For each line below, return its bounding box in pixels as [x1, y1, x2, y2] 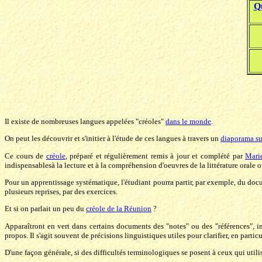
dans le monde [166, 117, 211, 126]
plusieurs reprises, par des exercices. [5, 187, 118, 196]
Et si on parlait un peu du [5, 204, 86, 213]
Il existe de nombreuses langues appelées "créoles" [5, 117, 166, 126]
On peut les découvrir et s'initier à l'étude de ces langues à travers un [5, 134, 220, 143]
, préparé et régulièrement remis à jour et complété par [65, 151, 246, 160]
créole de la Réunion [86, 204, 151, 213]
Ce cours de [5, 151, 46, 160]
